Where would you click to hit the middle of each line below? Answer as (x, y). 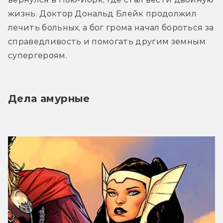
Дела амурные (49, 99)
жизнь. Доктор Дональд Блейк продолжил (102, 14)
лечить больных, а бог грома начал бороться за (111, 28)
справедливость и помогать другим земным (107, 42)
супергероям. (38, 56)
